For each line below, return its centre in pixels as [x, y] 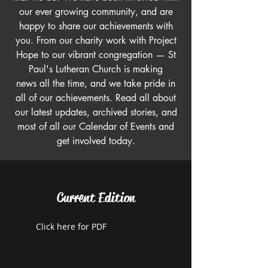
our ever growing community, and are [96, 12]
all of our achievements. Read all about [96, 98]
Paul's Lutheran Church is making [96, 69]
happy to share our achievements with [96, 26]
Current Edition [96, 198]
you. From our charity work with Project [96, 40]
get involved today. [96, 141]
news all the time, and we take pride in [96, 83]
